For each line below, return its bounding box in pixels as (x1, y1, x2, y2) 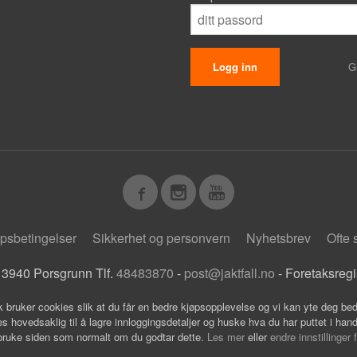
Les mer (207, 329, 248, 345)
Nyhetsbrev (245, 229, 311, 248)
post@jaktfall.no (184, 264, 275, 283)
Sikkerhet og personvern (92, 229, 230, 248)
